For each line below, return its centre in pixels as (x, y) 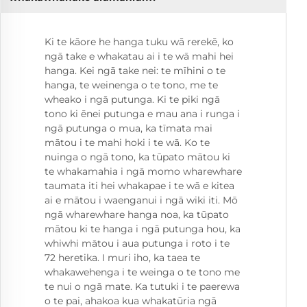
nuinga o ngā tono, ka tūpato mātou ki (137, 157)
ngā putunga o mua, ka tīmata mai (128, 128)
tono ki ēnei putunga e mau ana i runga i (142, 114)
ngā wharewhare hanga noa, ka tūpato (137, 215)
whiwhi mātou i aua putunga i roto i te (137, 244)
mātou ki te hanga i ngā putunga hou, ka (143, 229)
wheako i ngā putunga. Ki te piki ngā (132, 100)
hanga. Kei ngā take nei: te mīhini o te (135, 71)
